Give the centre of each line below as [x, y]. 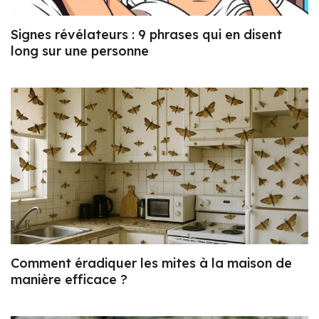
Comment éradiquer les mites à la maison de [151, 263]
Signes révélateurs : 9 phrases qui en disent [146, 35]
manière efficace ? [69, 279]
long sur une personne [80, 51]
